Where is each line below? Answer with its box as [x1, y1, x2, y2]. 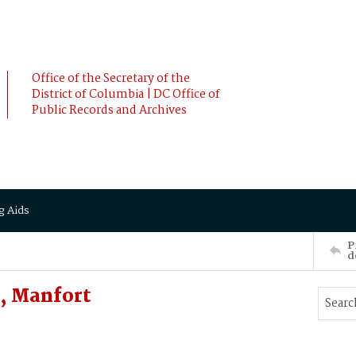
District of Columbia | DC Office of [32, 85, 220, 104]
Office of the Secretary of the [32, 69, 190, 88]
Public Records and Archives [32, 101, 187, 120]
